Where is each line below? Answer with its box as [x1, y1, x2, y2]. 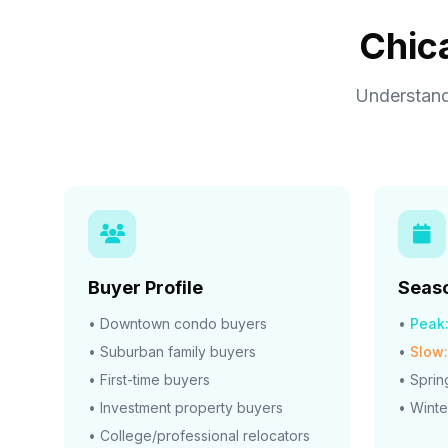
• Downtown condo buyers [88, 315, 267, 332]
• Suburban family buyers [88, 343, 256, 360]
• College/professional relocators [88, 427, 310, 444]
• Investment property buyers [88, 399, 283, 416]
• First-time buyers [88, 371, 210, 388]
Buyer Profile [88, 277, 203, 298]
